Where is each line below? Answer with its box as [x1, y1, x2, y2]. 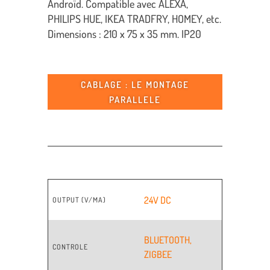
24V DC [144, 194, 172, 207]
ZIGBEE [144, 248, 172, 261]
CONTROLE [52, 242, 88, 252]
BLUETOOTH [144, 234, 190, 246]
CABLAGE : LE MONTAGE [80, 78, 189, 90]
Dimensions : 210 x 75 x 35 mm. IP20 [47, 27, 201, 41]
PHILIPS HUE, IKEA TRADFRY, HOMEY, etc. [47, 12, 221, 26]
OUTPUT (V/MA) [52, 195, 106, 205]
